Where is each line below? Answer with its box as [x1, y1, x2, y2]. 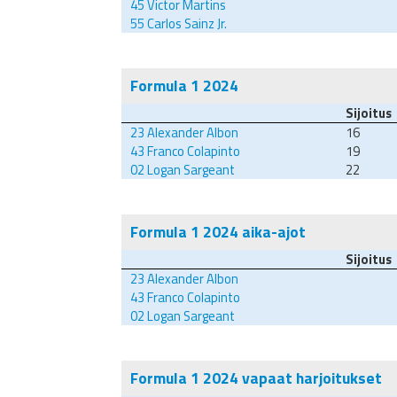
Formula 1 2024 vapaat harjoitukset [130, 366, 382, 391]
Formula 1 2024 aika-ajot [130, 220, 306, 245]
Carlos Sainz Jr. [144, 13, 227, 35]
